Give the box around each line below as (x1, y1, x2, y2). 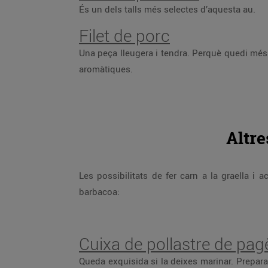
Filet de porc (79, 25, 170, 47)
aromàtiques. (79, 63, 133, 75)
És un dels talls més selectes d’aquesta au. (79, 3, 255, 15)
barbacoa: (79, 185, 120, 197)
